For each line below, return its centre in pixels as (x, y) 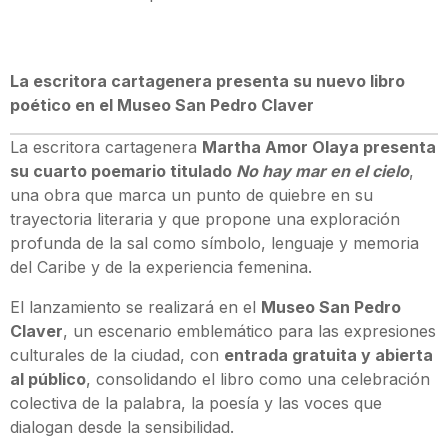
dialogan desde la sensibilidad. (122, 427)
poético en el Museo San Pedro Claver (162, 105)
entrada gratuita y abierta (328, 355)
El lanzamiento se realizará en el (135, 307)
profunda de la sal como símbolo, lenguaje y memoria (214, 243)
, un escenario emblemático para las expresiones (249, 331)
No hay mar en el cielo (322, 171)
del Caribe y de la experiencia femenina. (161, 267)
